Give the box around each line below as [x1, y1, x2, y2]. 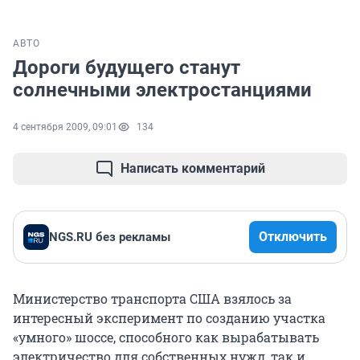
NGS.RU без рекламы [49, 230, 170, 245]
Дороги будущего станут [13, 56, 240, 80]
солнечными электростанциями [13, 79, 312, 102]
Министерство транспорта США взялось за [13, 290, 292, 308]
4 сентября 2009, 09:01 [13, 121, 117, 133]
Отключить [259, 229, 327, 245]
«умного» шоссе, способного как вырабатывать [13, 329, 319, 346]
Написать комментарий [121, 161, 265, 177]
